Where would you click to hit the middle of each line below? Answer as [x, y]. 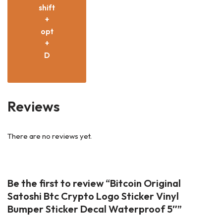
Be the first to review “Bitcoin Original [94, 183]
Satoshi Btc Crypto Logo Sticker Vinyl [93, 196]
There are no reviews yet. [50, 136]
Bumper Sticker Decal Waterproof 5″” [95, 209]
